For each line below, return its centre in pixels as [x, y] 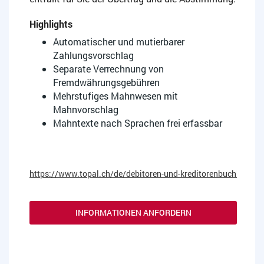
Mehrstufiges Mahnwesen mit [115, 95]
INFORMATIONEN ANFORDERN [133, 212]
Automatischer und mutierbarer [119, 41]
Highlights [51, 24]
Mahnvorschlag [86, 109]
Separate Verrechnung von [108, 68]
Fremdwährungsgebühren [106, 82]
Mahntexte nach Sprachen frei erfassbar [138, 123]
